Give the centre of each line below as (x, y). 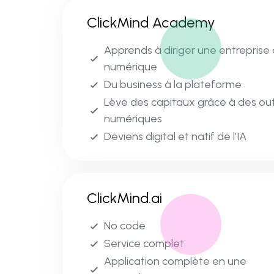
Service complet (144, 244)
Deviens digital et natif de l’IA (175, 137)
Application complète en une (175, 261)
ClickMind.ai (124, 198)
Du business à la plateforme (173, 85)
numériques (133, 119)
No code (125, 226)
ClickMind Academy (151, 23)
